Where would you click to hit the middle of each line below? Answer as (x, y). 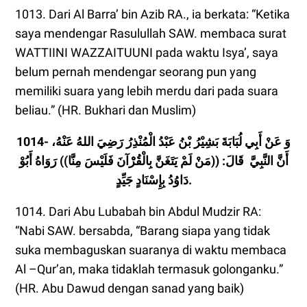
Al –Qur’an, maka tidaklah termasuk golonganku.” (149, 269)
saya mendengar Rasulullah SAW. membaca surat (151, 33)
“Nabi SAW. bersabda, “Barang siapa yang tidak (143, 231)
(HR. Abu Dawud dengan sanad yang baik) (130, 288)
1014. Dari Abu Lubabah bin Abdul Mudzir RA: (138, 211)
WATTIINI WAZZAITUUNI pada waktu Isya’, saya (147, 52)
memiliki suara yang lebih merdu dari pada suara (147, 91)
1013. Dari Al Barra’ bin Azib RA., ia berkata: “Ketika (152, 14)
